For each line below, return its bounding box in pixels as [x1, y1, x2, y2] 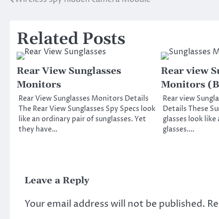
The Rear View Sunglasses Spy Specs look [19, 104, 155, 114]
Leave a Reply [24, 175, 89, 187]
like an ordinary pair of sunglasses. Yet [19, 114, 146, 125]
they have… [19, 125, 58, 135]
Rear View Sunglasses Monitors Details [19, 94, 149, 104]
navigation [9, 12, 73, 27]
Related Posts [17, 29, 125, 50]
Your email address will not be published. [24, 197, 205, 211]
